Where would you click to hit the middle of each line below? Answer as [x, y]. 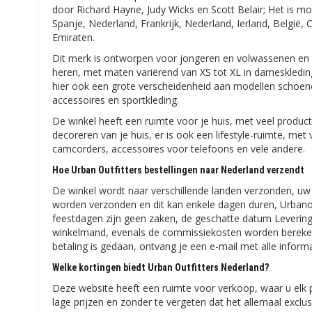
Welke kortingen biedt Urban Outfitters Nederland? [161, 267]
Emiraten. [74, 37]
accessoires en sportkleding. [116, 100]
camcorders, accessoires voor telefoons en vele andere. [179, 149]
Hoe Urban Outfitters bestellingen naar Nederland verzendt [179, 170]
